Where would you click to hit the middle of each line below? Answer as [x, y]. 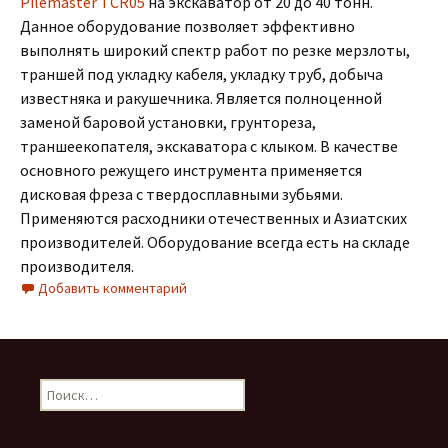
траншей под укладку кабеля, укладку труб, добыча [201, 74]
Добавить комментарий [112, 288]
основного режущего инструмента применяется [191, 170]
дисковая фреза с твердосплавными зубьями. [181, 194]
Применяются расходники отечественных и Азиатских [213, 218]
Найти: [59, 388]
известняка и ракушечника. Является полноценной [201, 98]
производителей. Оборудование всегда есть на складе [215, 242]
